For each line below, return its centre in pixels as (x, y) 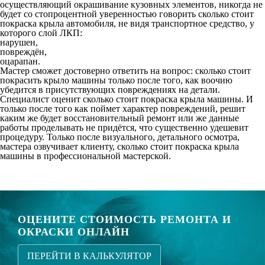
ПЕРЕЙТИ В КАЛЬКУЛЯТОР (89, 256)
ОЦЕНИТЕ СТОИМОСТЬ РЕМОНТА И (125, 219)
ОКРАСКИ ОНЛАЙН (74, 232)
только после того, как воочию (169, 80)
